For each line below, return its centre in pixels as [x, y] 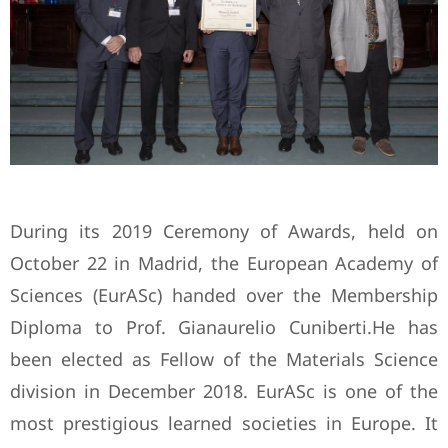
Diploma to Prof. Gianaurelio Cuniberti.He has [224, 327]
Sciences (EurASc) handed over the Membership [224, 295]
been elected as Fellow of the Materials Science [224, 359]
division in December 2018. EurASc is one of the [224, 391]
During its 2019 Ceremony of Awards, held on [224, 231]
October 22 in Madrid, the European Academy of [224, 263]
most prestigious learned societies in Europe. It [224, 423]
